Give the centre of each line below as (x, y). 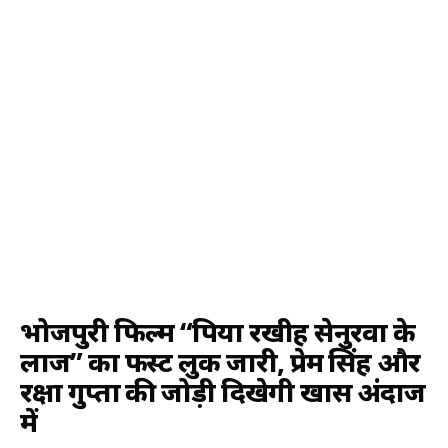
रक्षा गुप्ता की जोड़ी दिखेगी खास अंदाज (223, 391)
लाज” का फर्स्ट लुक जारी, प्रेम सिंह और (220, 361)
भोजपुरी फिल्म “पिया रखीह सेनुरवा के (218, 331)
